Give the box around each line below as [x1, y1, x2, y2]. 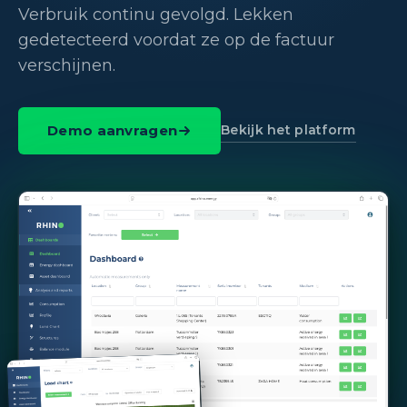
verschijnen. [18, 55, 115, 75]
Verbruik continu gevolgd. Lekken [18, 5, 293, 25]
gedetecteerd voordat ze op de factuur [18, 30, 334, 50]
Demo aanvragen [47, 122, 178, 139]
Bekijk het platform [221, 121, 356, 138]
